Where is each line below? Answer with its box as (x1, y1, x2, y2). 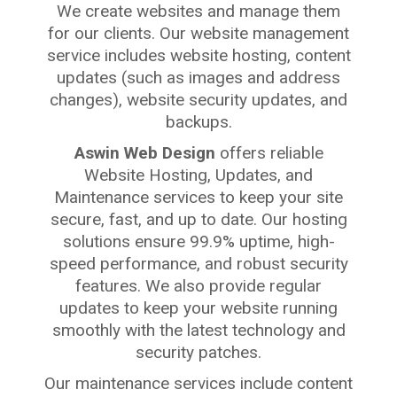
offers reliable (214, 142, 323, 163)
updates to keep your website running (59, 297, 338, 318)
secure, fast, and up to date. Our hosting (50, 208, 347, 230)
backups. (165, 111, 232, 132)
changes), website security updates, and (50, 89, 347, 110)
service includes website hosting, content (46, 44, 351, 66)
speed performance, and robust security (49, 253, 348, 274)
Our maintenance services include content (44, 372, 353, 393)
